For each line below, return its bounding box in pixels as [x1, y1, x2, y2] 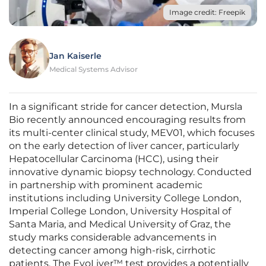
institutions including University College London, [9, 192, 241, 204]
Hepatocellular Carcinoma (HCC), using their [9, 153, 218, 165]
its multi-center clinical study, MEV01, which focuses [9, 127, 255, 139]
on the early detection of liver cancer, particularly [9, 140, 239, 152]
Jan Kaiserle [49, 50, 102, 62]
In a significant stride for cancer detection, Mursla [9, 101, 242, 113]
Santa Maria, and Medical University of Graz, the [9, 218, 231, 230]
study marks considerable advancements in [9, 232, 217, 243]
